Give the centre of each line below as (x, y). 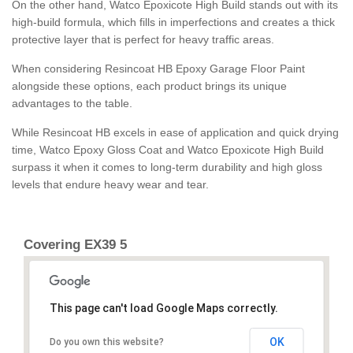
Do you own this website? (106, 342)
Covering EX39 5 (75, 245)
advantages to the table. (72, 104)
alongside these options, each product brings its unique (149, 86)
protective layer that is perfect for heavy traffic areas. (143, 40)
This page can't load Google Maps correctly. (163, 308)
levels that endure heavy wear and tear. (110, 185)
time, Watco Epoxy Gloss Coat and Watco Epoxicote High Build (168, 150)
